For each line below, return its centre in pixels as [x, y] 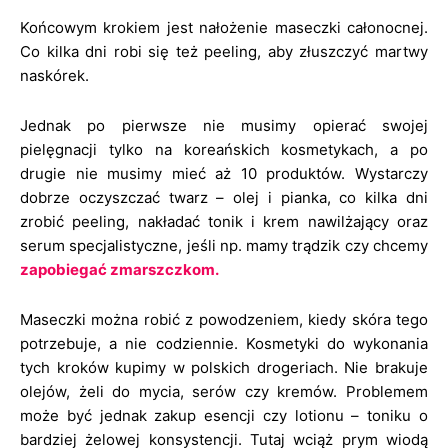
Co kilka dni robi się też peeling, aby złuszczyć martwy [224, 51]
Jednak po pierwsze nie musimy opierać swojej [224, 125]
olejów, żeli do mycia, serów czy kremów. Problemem [224, 391]
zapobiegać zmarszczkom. [119, 269]
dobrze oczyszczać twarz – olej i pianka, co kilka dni [224, 197]
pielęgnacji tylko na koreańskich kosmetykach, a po [224, 149]
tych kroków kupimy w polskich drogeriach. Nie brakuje [224, 367]
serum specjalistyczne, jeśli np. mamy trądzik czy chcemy [224, 245]
